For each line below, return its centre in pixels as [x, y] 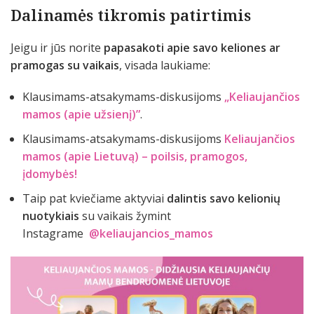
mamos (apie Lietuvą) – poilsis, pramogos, [135, 157]
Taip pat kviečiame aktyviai [95, 199]
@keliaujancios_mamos [151, 234]
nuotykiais [52, 216]
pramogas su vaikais [65, 66]
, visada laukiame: [165, 66]
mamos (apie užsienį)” [81, 115]
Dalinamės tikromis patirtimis [131, 15]
